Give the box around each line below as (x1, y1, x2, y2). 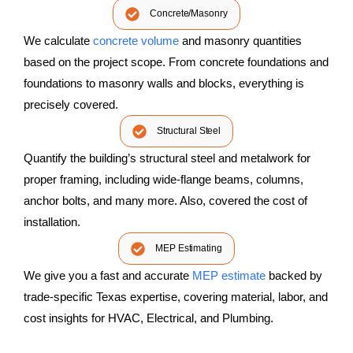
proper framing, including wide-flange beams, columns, (24, 172, 303, 186)
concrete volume (93, 33, 179, 47)
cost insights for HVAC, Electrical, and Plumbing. (24, 310, 273, 325)
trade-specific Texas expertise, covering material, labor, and (24, 289, 328, 303)
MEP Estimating (155, 242, 222, 254)
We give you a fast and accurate (24, 268, 192, 282)
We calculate (24, 33, 93, 47)
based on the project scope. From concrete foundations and (24, 54, 329, 69)
